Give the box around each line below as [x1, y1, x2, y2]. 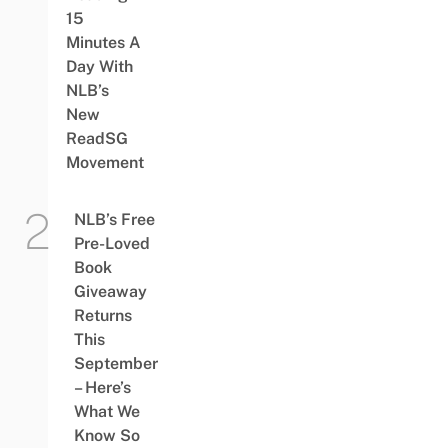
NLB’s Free [73, 210, 155, 230]
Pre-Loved [73, 234, 150, 254]
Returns [73, 306, 132, 326]
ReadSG [65, 129, 128, 149]
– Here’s [73, 378, 131, 398]
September [73, 354, 158, 374]
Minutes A [65, 33, 141, 53]
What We [73, 402, 140, 422]
